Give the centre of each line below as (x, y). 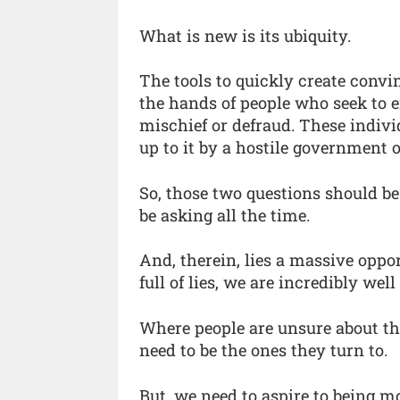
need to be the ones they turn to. (263, 350)
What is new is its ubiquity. (245, 35)
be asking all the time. (225, 215)
